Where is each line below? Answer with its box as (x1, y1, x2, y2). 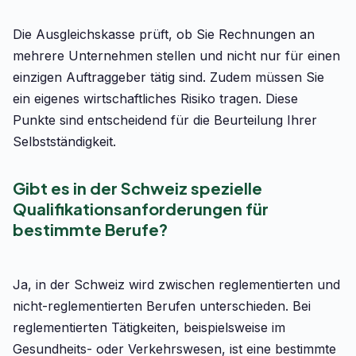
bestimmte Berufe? (13, 219, 168, 239)
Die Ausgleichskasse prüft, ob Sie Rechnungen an (13, 26, 315, 42)
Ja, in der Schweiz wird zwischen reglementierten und (13, 277, 340, 292)
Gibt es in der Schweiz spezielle (13, 178, 262, 198)
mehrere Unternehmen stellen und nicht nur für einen (13, 48, 340, 64)
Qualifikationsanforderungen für (13, 199, 269, 219)
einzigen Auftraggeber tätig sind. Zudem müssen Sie (13, 69, 324, 85)
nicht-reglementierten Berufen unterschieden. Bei (13, 298, 311, 314)
